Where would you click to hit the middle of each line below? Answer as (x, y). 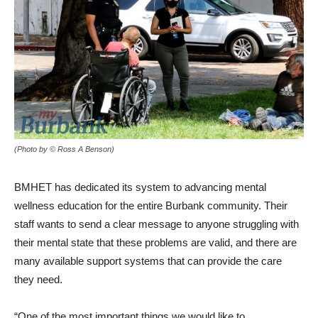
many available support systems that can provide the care (148, 261)
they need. (38, 279)
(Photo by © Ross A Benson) (64, 149)
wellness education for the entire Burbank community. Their (151, 205)
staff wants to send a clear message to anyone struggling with (157, 224)
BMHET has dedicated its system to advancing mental (140, 187)
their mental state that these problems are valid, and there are (155, 242)
